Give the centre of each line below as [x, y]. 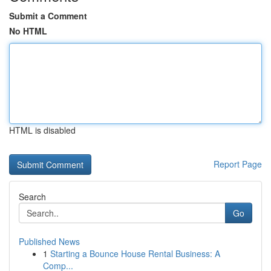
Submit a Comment [48, 16]
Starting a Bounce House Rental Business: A [135, 253]
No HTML [28, 31]
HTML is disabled [42, 130]
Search [32, 197]
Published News [49, 241]
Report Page [238, 164]
